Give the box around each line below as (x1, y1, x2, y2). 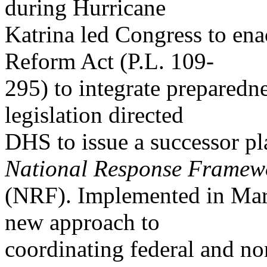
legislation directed (5, 102, 184, 128)
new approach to (5, 209, 160, 235)
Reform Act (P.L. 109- (5, 48, 214, 74)
